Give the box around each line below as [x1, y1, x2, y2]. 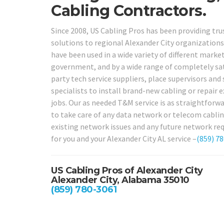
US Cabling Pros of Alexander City [51, 164, 203, 176]
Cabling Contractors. [51, 1, 206, 20]
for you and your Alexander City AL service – [51, 133, 196, 143]
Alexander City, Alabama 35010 [51, 174, 189, 185]
